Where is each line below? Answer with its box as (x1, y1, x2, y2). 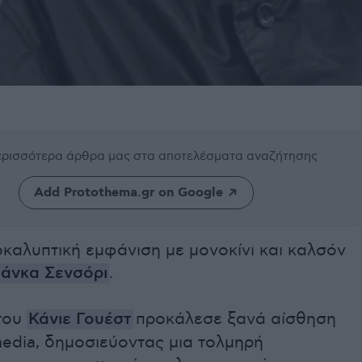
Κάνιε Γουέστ (28, 309, 132, 330)
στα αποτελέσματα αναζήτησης (133, 149, 318, 164)
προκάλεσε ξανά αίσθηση (133, 309, 336, 330)
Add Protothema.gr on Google (33, 184, 223, 202)
